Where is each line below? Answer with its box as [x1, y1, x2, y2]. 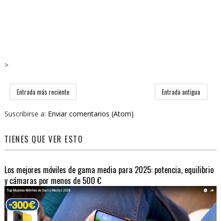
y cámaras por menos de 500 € [4, 174, 101, 186]
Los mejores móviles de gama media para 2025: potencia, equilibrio [4, 163, 214, 176]
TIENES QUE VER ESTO [4, 133, 83, 145]
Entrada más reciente [16, 86, 70, 97]
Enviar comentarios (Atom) [47, 109, 134, 118]
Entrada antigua [162, 86, 201, 97]
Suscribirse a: [4, 109, 48, 118]
